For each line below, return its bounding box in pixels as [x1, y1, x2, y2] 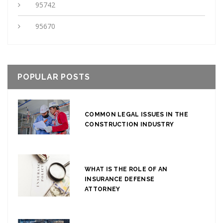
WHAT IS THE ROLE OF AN [85, 166, 168, 173]
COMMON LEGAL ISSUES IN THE [85, 111, 188, 118]
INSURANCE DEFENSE [85, 176, 155, 183]
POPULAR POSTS [17, 72, 90, 82]
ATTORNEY [85, 186, 120, 193]
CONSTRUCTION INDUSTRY [85, 121, 174, 128]
